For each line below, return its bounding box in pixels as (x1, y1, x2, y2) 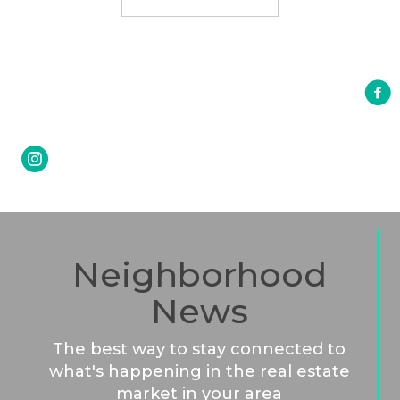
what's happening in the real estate (48, 361, 350, 381)
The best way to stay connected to (53, 338, 346, 359)
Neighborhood (71, 253, 327, 296)
